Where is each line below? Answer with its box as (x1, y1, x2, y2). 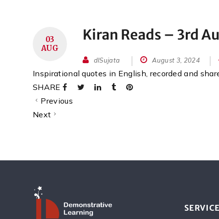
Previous (41, 95, 73, 106)
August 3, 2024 (150, 56, 200, 64)
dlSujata (93, 56, 120, 64)
